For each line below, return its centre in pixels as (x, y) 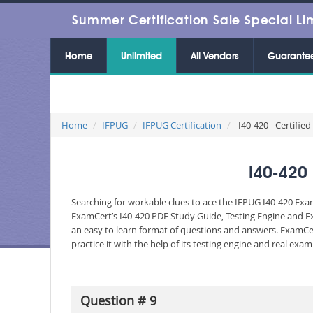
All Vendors (215, 57)
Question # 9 (118, 300)
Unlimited (141, 57)
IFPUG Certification (182, 125)
